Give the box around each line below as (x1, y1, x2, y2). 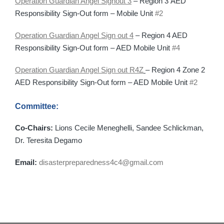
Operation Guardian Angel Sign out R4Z (15, 65, 143, 74)
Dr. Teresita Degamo (15, 136, 82, 145)
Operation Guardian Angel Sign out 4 (15, 30, 133, 39)
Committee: (15, 101, 58, 110)
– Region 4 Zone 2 (145, 65, 205, 74)
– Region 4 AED (133, 30, 187, 39)
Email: (15, 158, 37, 166)
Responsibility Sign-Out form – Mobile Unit (15, 9, 155, 17)
